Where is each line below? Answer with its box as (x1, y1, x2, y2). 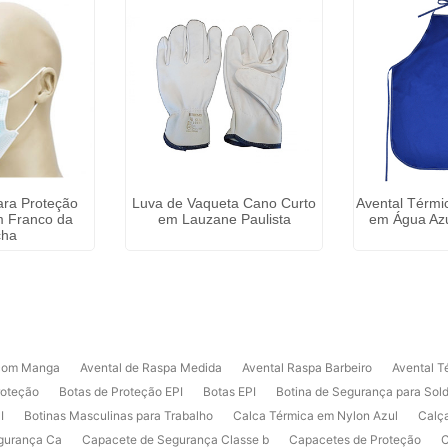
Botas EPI (203, 384, 256, 399)
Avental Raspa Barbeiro (242, 360, 372, 375)
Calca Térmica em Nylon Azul (233, 408, 398, 423)
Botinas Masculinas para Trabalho (24, 408, 213, 423)
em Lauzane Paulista (157, 211, 291, 227)
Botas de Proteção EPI (59, 384, 183, 399)
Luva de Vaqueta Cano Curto (132, 195, 316, 211)
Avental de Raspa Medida (80, 360, 222, 375)
